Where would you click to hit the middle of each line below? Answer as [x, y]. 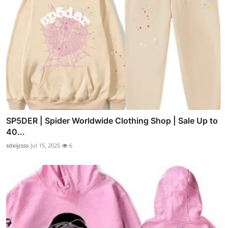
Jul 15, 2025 [45, 146]
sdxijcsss [17, 146]
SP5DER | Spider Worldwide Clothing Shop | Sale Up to [112, 121]
